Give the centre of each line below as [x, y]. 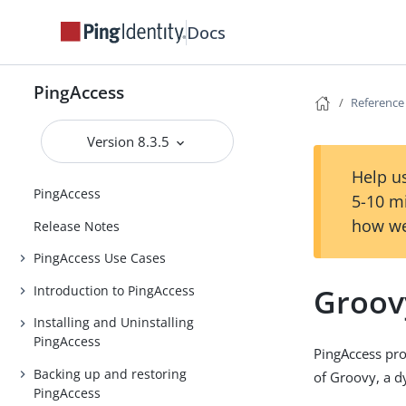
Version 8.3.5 [130, 141]
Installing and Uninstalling [114, 323]
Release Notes [77, 226]
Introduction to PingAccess [115, 290]
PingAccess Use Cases [100, 258]
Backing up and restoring [111, 373]
